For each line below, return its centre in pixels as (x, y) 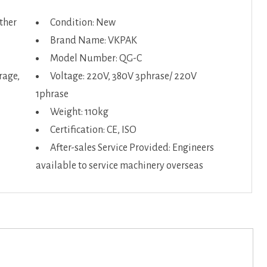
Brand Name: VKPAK (93, 41)
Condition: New (83, 23)
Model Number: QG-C (96, 58)
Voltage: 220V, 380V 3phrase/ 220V (123, 76)
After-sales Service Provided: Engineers (132, 148)
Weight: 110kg (79, 112)
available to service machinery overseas (119, 166)
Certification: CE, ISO (93, 130)
